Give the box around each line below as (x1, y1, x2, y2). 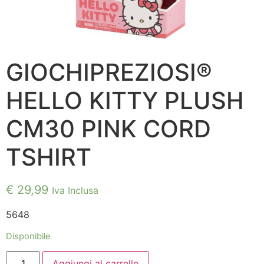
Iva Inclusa (52, 184, 98, 197)
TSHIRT (6, 143, 91, 172)
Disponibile (6, 230, 51, 242)
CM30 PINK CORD (6, 114, 211, 144)
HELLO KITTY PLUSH (6, 86, 244, 115)
